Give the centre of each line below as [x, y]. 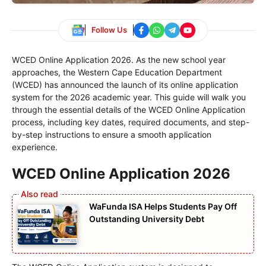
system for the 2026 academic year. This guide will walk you [129, 97]
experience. [35, 147]
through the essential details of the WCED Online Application [129, 109]
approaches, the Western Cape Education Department [117, 72]
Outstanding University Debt [147, 218]
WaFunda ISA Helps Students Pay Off [163, 206]
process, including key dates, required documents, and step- [131, 122]
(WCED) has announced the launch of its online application [125, 84]
